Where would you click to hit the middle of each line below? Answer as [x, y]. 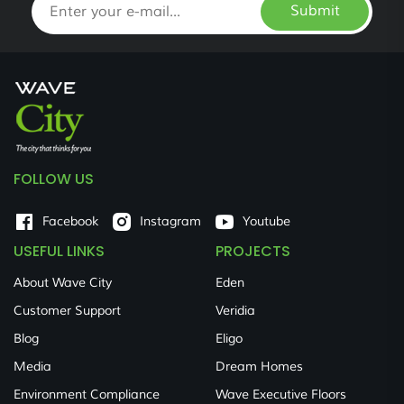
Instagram [170, 222]
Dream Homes [259, 367]
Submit [315, 11]
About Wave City [63, 283]
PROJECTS [253, 252]
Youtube [266, 222]
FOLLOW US [54, 179]
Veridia [235, 311]
